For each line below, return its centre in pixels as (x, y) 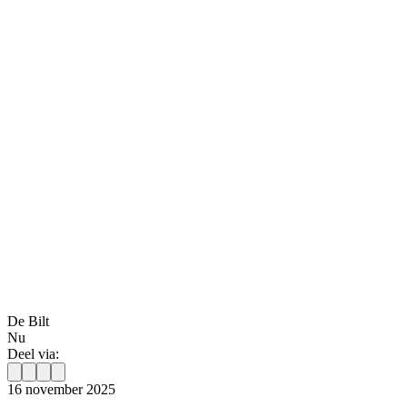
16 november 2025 (61, 389)
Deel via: (33, 353)
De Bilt (28, 321)
